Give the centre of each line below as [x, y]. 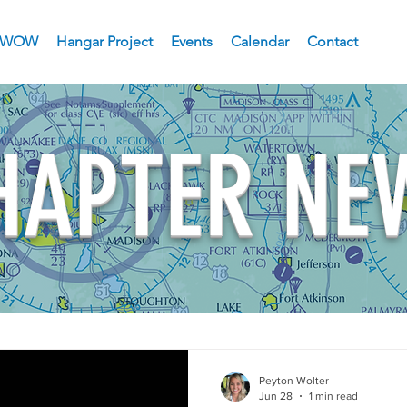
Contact [333, 41]
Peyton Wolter [294, 381]
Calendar [260, 41]
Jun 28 [276, 396]
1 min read [333, 396]
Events [192, 41]
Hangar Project [104, 41]
